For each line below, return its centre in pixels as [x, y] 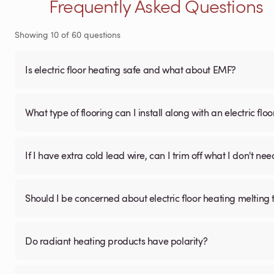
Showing [33, 35]
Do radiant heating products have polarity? [117, 241]
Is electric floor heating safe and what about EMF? [131, 70]
